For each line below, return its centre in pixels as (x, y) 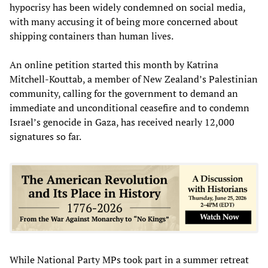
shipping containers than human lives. (92, 36)
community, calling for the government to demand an (124, 94)
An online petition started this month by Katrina (114, 65)
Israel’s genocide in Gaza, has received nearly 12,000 (122, 122)
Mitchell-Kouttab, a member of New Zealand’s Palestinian (134, 79)
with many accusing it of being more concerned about (124, 22)
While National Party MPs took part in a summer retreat (129, 259)
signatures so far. (45, 137)
